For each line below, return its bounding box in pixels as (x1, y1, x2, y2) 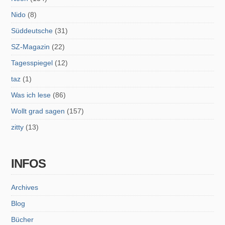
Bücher (11, 215, 34, 224)
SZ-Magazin (11, 43, 50, 51)
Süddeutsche (11, 27, 53, 35)
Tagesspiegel (11, 59, 53, 67)
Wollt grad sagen (11, 107, 65, 116)
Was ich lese (11, 91, 51, 99)
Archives (11, 183, 39, 192)
